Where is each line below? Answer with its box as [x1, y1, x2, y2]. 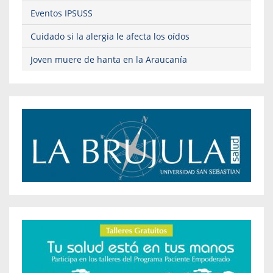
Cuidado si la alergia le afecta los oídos [30, 30, 190, 42]
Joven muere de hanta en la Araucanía [30, 54, 187, 66]
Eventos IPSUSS [30, 7, 93, 19]
